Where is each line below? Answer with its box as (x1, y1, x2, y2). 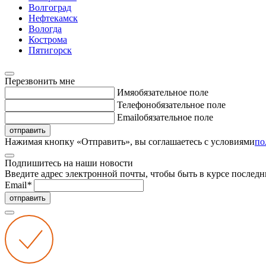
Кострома (28, 34, 67, 45)
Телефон (117, 100, 151, 110)
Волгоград (28, 2, 71, 12)
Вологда (28, 24, 62, 34)
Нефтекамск (28, 13, 78, 23)
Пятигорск (28, 45, 72, 55)
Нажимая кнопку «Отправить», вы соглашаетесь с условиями (5, 137, 255, 147)
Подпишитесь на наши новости (5, 158, 133, 168)
